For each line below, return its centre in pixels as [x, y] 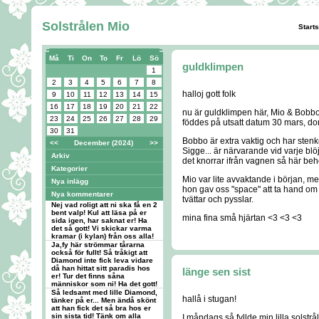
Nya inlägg [69, 181]
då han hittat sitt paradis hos [100, 268]
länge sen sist [216, 272]
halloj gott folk [209, 94]
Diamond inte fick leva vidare [102, 260]
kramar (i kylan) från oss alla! [102, 236]
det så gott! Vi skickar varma [101, 228]
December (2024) [104, 143]
